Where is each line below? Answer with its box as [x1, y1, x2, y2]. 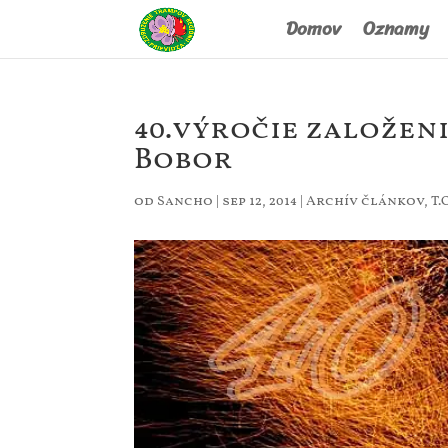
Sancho [157, 192, 214, 211]
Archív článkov [306, 192, 425, 211]
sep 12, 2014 [222, 192, 298, 211]
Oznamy [362, 12, 429, 45]
